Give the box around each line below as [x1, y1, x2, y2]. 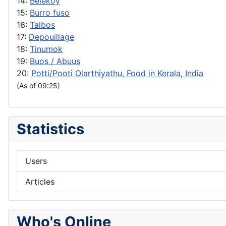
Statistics [17, 120, 84, 138]
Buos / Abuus [30, 55, 80, 66]
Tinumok [30, 43, 63, 54]
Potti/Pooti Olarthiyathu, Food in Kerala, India [31, 68, 203, 78]
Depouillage [29, 31, 74, 42]
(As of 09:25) [17, 81, 60, 90]
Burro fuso [30, 7, 70, 18]
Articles [25, 176, 54, 187]
